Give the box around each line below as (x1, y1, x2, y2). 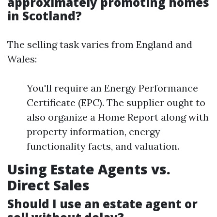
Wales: (7, 53, 37, 65)
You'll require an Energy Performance (27, 82, 198, 94)
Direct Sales (7, 176, 90, 195)
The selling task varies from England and (7, 38, 192, 51)
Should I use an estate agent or (7, 196, 198, 212)
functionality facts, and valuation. (27, 140, 179, 153)
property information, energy (27, 125, 160, 138)
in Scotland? (7, 8, 82, 24)
